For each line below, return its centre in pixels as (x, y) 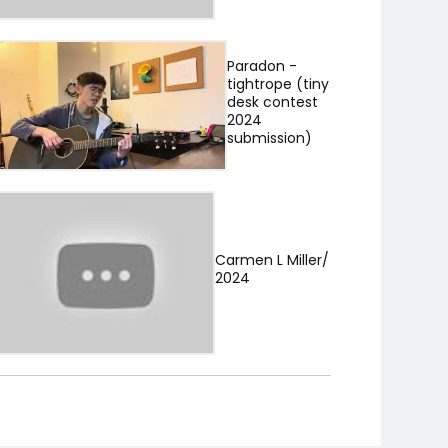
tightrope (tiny (277, 83)
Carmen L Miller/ (272, 260)
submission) (269, 137)
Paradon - (261, 65)
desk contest (272, 101)
